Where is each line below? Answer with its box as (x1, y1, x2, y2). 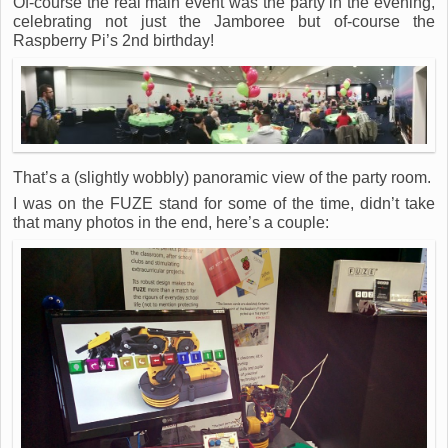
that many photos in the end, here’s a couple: (13, 214, 329, 232)
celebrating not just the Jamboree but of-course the (13, 12, 435, 30)
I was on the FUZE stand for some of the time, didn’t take (13, 195, 435, 213)
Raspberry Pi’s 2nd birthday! (13, 31, 214, 49)
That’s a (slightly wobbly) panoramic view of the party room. (13, 168, 431, 186)
